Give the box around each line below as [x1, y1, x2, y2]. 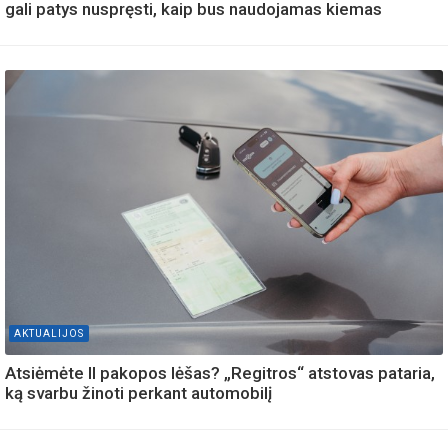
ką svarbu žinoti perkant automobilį [5, 382, 272, 403]
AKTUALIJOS [14, 327, 84, 339]
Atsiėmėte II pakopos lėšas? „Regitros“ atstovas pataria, [5, 362, 435, 383]
